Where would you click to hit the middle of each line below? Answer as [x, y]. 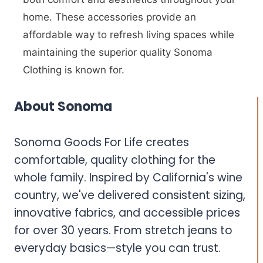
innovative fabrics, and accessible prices [127, 213]
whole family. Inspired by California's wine [128, 177]
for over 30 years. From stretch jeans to [123, 230]
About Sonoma [63, 106]
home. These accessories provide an [109, 17]
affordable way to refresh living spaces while [129, 35]
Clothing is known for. [74, 70]
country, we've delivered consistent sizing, [130, 195]
